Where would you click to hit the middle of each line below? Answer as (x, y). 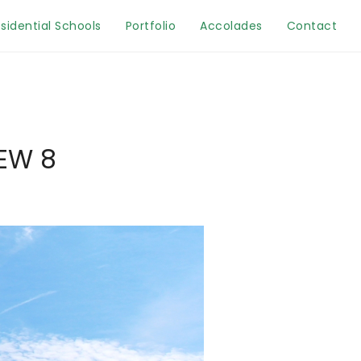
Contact (311, 26)
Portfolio (150, 26)
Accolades (231, 26)
